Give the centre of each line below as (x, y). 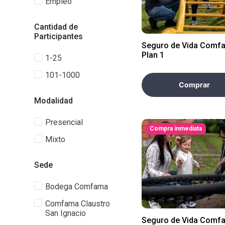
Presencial (64, 122)
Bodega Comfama (77, 186)
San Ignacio (66, 213)
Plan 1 (153, 55)
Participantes (59, 36)
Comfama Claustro (78, 203)
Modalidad (53, 100)
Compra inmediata (176, 128)
